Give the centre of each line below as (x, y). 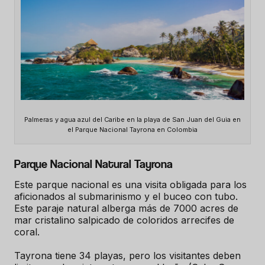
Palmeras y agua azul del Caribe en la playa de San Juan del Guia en (132, 120)
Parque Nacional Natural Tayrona (93, 164)
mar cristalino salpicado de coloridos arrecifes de (124, 220)
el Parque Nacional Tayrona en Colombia (132, 130)
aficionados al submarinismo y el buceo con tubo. (126, 197)
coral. (28, 232)
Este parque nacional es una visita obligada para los (130, 185)
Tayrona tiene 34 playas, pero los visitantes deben (127, 256)
